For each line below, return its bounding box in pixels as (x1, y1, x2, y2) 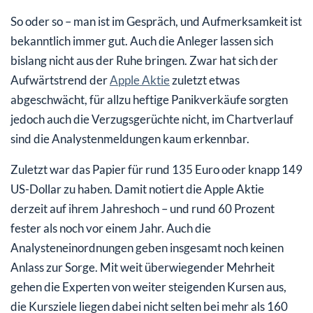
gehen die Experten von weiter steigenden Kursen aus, (10, 279, 286, 294)
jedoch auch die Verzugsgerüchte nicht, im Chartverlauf (10, 111, 293, 126)
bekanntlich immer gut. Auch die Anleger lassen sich (10, 33, 273, 48)
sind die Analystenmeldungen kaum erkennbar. (10, 131, 249, 146)
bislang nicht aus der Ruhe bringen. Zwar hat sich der (10, 52, 278, 68)
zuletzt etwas (170, 72, 240, 87)
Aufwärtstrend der (10, 72, 110, 87)
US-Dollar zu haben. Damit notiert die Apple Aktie (10, 181, 264, 196)
